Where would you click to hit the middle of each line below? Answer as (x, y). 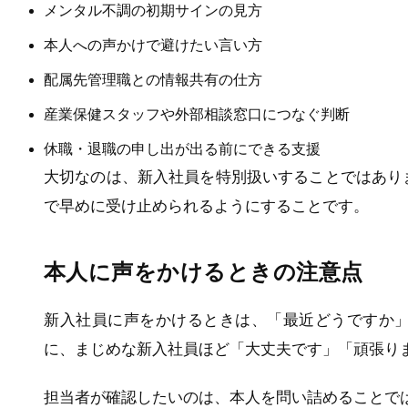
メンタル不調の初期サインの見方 (153, 10)
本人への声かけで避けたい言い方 (153, 45)
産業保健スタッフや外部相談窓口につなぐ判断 (197, 114)
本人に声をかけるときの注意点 (204, 272)
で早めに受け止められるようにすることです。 (206, 206)
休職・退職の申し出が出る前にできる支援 (182, 148)
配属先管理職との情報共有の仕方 (153, 79)
